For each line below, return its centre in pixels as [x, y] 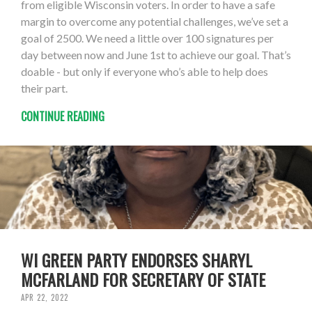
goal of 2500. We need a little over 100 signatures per [147, 38]
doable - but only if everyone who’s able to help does [145, 72]
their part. [44, 88]
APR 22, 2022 [45, 298]
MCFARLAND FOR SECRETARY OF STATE [143, 280]
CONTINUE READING [63, 117]
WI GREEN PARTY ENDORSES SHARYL [136, 260]
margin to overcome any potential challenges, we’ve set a [155, 22]
